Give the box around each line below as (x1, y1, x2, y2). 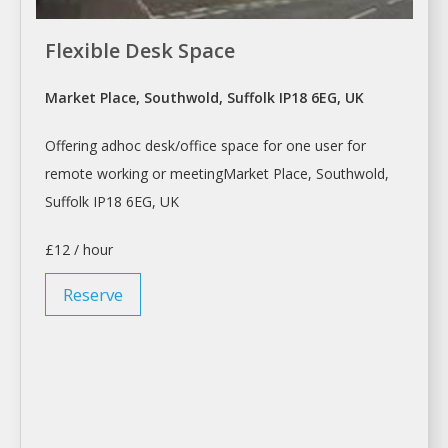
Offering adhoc (45, 136, 145, 156)
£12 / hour (45, 240, 113, 260)
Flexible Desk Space (45, 37, 235, 65)
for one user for (259, 136, 366, 156)
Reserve (63, 283, 123, 307)
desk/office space (145, 136, 259, 156)
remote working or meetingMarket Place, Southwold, (45, 164, 389, 184)
